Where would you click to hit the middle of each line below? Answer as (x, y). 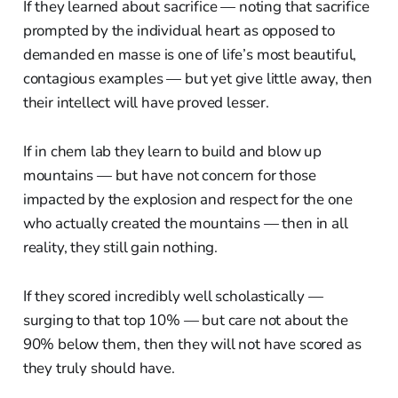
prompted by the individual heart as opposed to (179, 30)
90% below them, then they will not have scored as (192, 344)
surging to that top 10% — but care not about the (185, 320)
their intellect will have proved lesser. (146, 102)
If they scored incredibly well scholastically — (173, 296)
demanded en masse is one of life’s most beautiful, (190, 54)
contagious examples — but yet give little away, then (197, 78)
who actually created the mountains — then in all (185, 223)
